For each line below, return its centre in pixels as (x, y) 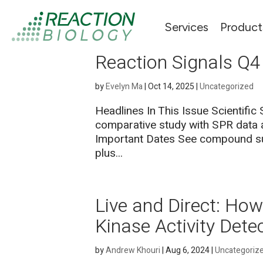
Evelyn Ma (124, 87)
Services (186, 27)
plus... (109, 153)
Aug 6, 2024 (188, 250)
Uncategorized (227, 87)
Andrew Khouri (133, 250)
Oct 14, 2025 (171, 87)
